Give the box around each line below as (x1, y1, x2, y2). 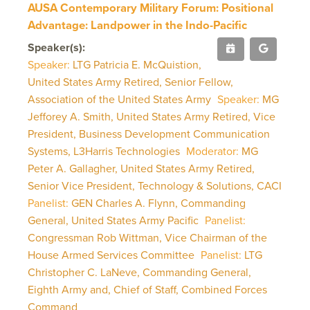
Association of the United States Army (28, 91, 214, 107)
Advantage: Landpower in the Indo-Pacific (28, 16, 247, 33)
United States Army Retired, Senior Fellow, (28, 73, 233, 90)
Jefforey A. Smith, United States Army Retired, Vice (28, 108, 275, 125)
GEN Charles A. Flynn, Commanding (71, 194, 246, 211)
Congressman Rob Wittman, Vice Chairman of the (28, 229, 267, 246)
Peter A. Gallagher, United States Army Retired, (28, 160, 255, 176)
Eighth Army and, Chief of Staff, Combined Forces (28, 281, 267, 298)
